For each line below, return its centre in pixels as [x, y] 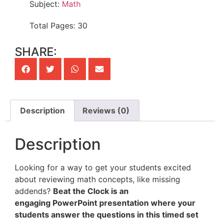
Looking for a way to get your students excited [103, 167]
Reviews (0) [106, 111]
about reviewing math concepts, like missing [97, 179]
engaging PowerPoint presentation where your [105, 203]
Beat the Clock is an [91, 191]
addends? [34, 191]
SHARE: [36, 52]
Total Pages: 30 [58, 26]
